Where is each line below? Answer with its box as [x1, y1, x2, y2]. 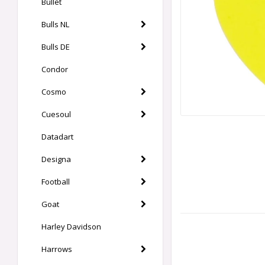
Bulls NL [41, 19, 69, 30]
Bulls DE [41, 41, 70, 52]
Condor [41, 64, 68, 75]
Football [41, 176, 70, 187]
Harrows [41, 244, 72, 254]
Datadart [41, 131, 73, 142]
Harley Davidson [41, 221, 101, 232]
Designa [41, 154, 71, 164]
